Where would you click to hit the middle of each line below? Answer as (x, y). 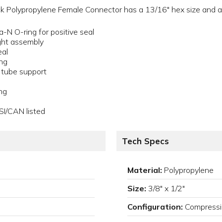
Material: (145, 170)
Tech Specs (145, 141)
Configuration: (155, 207)
